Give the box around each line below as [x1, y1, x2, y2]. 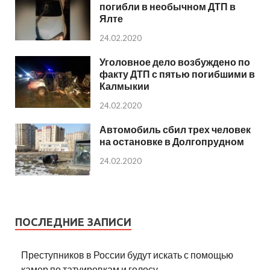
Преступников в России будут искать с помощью [21, 249, 233, 261]
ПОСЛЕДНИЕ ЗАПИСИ [15, 216, 131, 228]
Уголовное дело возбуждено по [99, 55, 250, 67]
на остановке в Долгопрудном [99, 135, 244, 147]
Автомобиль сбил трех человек [99, 123, 251, 135]
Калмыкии [99, 80, 149, 92]
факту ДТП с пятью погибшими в [99, 67, 255, 80]
